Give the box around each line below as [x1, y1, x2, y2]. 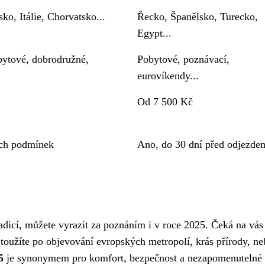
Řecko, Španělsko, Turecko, [137, 11, 258, 22]
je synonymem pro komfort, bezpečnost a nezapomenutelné [4, 252, 262, 264]
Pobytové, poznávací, [137, 53, 230, 65]
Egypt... [137, 27, 172, 39]
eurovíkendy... [137, 70, 199, 82]
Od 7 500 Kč [137, 96, 193, 108]
